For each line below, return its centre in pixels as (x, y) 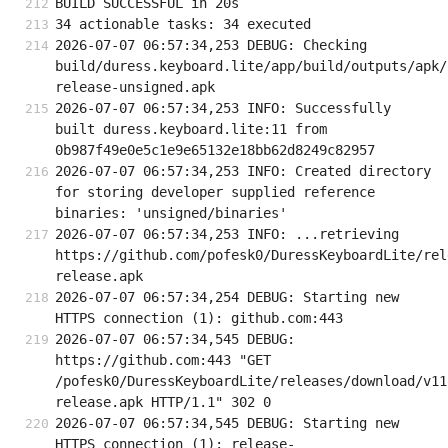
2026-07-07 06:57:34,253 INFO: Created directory (243, 171)
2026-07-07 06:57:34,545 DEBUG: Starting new (227, 423)
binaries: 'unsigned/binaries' (171, 213)
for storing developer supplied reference (215, 192)
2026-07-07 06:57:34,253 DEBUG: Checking (211, 45)
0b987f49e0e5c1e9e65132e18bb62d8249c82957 (215, 150)
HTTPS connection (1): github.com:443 (199, 318)
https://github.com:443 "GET (163, 360)
